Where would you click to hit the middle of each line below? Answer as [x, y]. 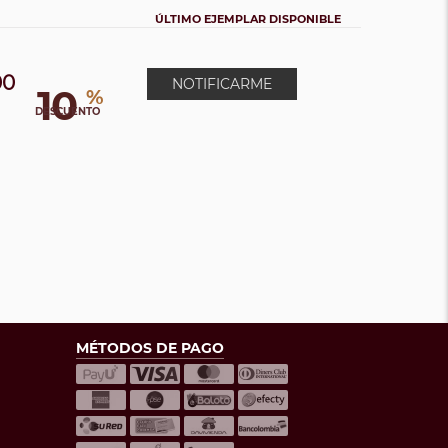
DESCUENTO [67, 111]
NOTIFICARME [222, 84]
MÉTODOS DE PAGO [150, 348]
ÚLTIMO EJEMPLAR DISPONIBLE [248, 19]
